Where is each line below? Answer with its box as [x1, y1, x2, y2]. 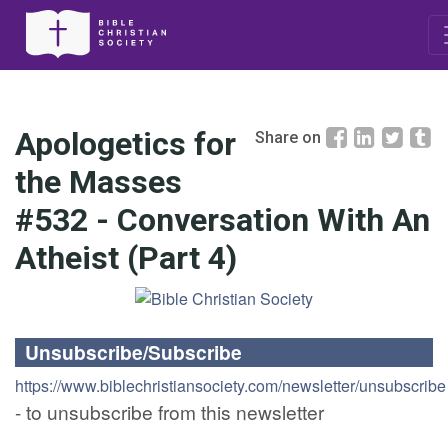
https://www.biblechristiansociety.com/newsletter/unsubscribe [15, 374, 446, 397]
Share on [255, 127, 321, 147]
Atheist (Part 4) [15, 239, 237, 277]
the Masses [15, 163, 182, 201]
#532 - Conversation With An [15, 201, 430, 239]
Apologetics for [15, 125, 236, 163]
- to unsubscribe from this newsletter [15, 398, 324, 425]
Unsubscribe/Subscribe [25, 338, 242, 366]
